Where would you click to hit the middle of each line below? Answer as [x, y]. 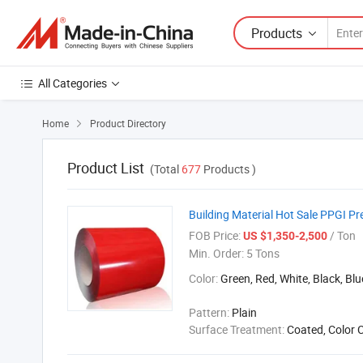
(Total [166, 169]
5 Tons [262, 253]
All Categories [73, 83]
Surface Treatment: [238, 329]
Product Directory [128, 123]
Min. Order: [216, 253]
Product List [106, 168]
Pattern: [210, 312]
